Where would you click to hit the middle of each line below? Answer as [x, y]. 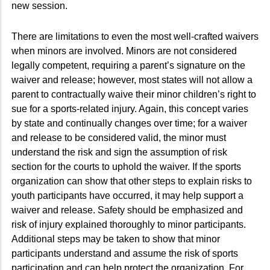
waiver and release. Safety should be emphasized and [127, 210]
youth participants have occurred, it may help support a [127, 195]
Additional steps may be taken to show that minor [116, 239]
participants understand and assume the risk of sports [125, 253]
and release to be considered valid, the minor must [119, 137]
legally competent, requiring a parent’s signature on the [128, 65]
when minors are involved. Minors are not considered [124, 51]
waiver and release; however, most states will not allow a [132, 80]
